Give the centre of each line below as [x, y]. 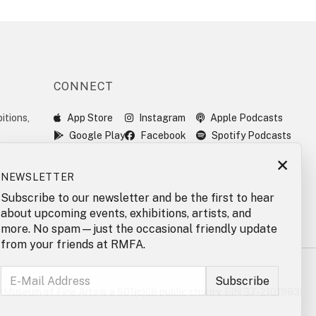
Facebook [164, 135]
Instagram [163, 118]
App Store [90, 118]
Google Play [97, 135]
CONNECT [84, 86]
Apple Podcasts [247, 118]
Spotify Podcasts [252, 135]
